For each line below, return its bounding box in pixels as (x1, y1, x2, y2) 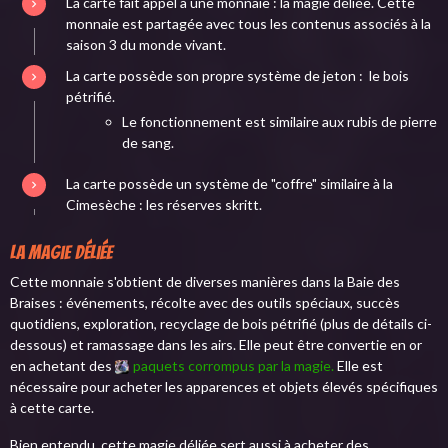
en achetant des (10, 356, 115, 374)
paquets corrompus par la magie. (132, 356, 334, 374)
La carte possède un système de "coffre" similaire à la (66, 175, 393, 193)
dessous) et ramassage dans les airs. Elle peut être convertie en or (10, 335, 422, 353)
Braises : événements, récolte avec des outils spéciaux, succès (10, 293, 400, 311)
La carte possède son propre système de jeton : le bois (66, 67, 409, 85)
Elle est (333, 356, 383, 374)
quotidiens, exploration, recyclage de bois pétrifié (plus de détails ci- (10, 314, 432, 332)
